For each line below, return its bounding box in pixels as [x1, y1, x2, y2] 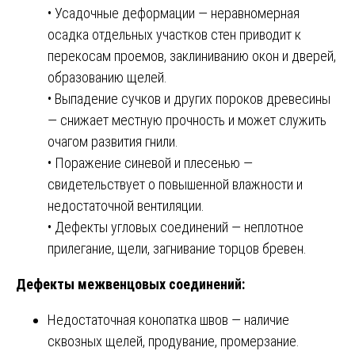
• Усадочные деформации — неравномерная [48, 4, 300, 21]
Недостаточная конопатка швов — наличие [48, 311, 289, 328]
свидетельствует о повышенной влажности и [48, 175, 303, 193]
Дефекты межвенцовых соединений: [16, 275, 245, 292]
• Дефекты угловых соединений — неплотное [48, 218, 303, 235]
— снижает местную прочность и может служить [48, 111, 326, 128]
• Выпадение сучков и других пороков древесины [48, 90, 330, 107]
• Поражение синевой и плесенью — [48, 154, 253, 171]
